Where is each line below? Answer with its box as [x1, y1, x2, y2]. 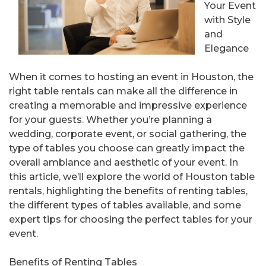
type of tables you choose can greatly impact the [9, 142, 245, 154]
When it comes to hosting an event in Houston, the [9, 71, 254, 83]
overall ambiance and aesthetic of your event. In [9, 157, 238, 169]
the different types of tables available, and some [9, 199, 241, 211]
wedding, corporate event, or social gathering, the [9, 128, 246, 140]
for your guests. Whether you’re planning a [9, 114, 212, 126]
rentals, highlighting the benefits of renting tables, [9, 185, 248, 197]
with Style [204, 14, 251, 26]
